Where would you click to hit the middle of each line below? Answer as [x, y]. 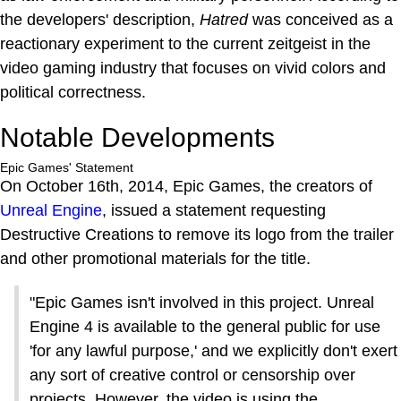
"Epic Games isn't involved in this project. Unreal [202, 303]
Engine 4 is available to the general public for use [205, 327]
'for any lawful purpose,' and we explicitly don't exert [213, 351]
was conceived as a [320, 20]
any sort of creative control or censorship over [192, 375]
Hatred [224, 20]
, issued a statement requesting [214, 211]
